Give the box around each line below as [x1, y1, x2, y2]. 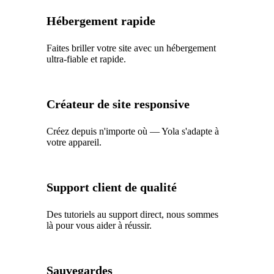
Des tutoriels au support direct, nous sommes [46, 209, 219, 220]
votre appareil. [46, 136, 102, 147]
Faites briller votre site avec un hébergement [46, 42, 217, 53]
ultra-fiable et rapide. [46, 53, 127, 64]
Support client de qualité [46, 180, 177, 194]
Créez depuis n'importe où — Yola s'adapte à [46, 125, 220, 136]
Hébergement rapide [46, 13, 156, 28]
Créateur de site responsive [46, 97, 190, 111]
